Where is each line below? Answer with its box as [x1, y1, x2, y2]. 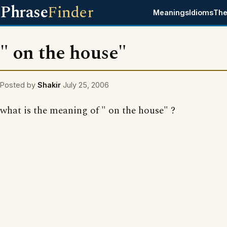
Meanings [153, 8, 190, 17]
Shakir [37, 81, 61, 89]
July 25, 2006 [63, 81, 109, 89]
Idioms [189, 8, 214, 17]
